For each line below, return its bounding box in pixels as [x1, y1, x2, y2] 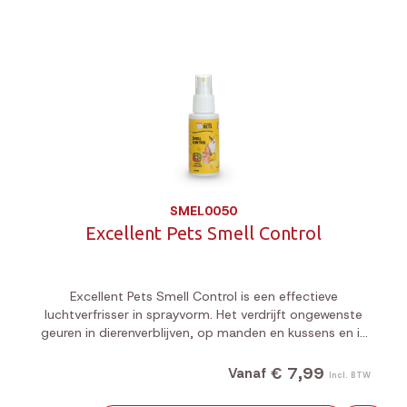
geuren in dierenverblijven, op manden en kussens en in [40, 324, 367, 341]
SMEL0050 [170, 203, 237, 219]
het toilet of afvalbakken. [129, 342, 278, 359]
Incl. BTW [329, 369, 371, 381]
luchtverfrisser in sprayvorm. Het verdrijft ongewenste [45, 306, 362, 323]
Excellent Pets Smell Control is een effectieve [69, 288, 338, 304]
